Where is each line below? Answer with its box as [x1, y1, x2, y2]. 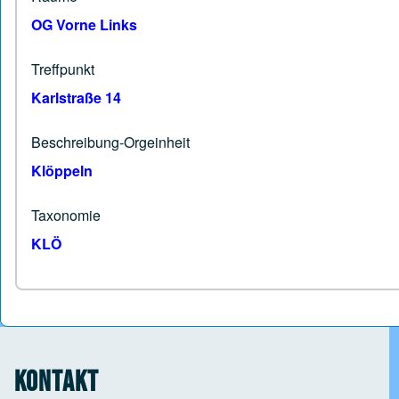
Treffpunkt [31, 59, 94, 80]
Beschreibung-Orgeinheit [31, 132, 190, 153]
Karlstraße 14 [31, 87, 121, 109]
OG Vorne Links [31, 14, 137, 36]
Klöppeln [31, 160, 93, 182]
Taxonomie [31, 205, 101, 226]
